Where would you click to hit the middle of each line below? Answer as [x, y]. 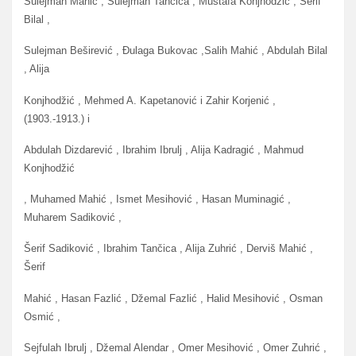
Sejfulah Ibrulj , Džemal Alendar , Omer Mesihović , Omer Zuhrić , [175, 347]
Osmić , [42, 316]
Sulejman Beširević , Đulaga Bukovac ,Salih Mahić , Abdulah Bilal [176, 51]
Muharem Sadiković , [73, 218]
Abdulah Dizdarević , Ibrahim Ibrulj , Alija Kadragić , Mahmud [164, 149]
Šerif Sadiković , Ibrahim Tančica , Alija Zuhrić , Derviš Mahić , [168, 249]
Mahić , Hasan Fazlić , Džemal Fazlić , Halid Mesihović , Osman [173, 298]
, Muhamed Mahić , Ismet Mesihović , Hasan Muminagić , [157, 199]
